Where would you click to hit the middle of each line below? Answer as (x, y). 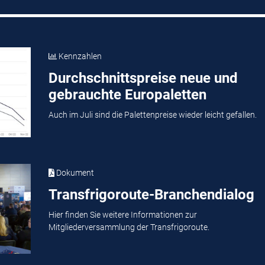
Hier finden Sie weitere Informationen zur (122, 215)
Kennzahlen (79, 56)
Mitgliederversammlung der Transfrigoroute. (129, 227)
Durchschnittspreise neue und (143, 78)
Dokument (74, 172)
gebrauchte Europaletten (127, 94)
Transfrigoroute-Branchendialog (151, 194)
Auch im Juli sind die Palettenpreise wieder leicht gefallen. (152, 115)
